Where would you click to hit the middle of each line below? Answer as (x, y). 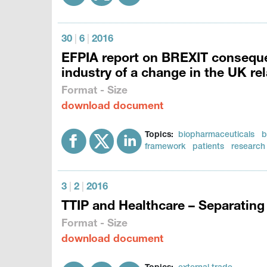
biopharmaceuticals (217, 135)
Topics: (159, 135)
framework (165, 147)
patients (209, 147)
